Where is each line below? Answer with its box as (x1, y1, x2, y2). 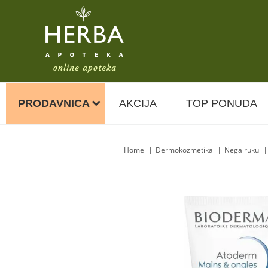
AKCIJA (119, 98, 157, 109)
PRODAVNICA (18, 98, 90, 109)
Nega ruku (224, 145, 259, 155)
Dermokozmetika (156, 145, 213, 155)
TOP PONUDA (186, 98, 257, 109)
